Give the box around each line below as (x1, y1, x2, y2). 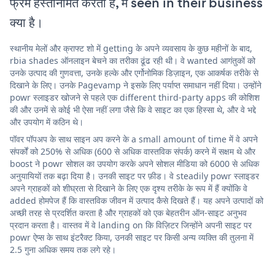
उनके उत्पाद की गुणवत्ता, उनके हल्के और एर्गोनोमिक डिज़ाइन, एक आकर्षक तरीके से (10, 66, 258, 79)
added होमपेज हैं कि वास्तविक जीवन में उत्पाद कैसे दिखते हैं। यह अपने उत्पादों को (10, 194, 263, 206)
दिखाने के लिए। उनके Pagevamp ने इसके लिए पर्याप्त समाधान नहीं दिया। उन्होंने (10, 79, 261, 91)
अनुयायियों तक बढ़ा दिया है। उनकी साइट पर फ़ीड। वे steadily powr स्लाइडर (10, 169, 259, 182)
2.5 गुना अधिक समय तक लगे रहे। (10, 243, 116, 255)
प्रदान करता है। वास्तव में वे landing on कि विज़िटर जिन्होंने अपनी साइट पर (10, 219, 252, 231)
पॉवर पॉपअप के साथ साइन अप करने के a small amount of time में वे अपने (10, 133, 258, 145)
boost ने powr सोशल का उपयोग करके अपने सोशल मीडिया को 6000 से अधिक (10, 157, 259, 169)
